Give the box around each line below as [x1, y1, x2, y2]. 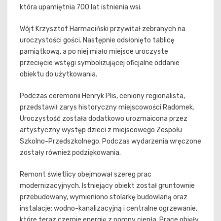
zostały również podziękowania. [20, 148, 121, 157]
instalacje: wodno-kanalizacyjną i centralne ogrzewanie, [20, 204, 197, 213]
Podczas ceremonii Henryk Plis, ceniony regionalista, [20, 92, 185, 101]
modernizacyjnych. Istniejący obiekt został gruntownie [20, 182, 195, 190]
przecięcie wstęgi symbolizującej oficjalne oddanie [20, 59, 180, 68]
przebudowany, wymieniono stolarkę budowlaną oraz [20, 193, 187, 202]
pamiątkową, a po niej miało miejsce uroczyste [20, 47, 168, 56]
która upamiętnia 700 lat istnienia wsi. [20, 3, 142, 12]
